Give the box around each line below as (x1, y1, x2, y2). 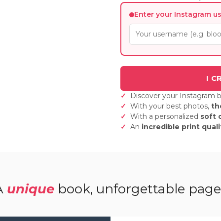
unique (6, 181, 54, 197)
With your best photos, (130, 101, 211, 110)
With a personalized (130, 111, 200, 121)
